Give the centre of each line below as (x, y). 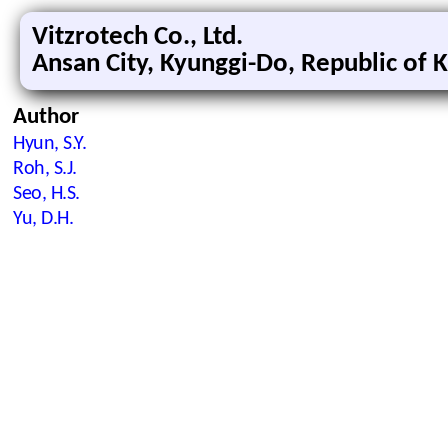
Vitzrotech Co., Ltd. (137, 37)
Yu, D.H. (43, 219)
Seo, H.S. (46, 194)
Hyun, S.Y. (49, 144)
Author (46, 117)
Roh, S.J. (45, 169)
